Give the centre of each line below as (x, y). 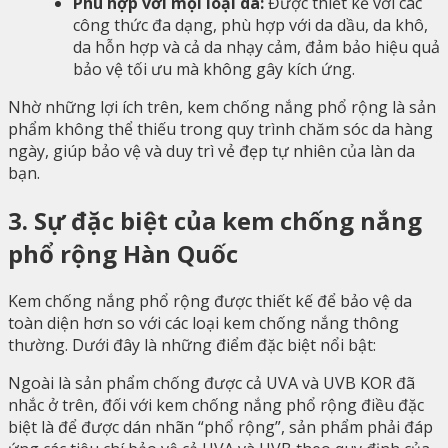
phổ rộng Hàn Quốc (123, 253)
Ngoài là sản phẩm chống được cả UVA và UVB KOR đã (211, 382)
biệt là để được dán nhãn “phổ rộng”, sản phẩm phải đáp (220, 426)
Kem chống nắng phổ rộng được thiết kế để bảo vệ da (210, 300)
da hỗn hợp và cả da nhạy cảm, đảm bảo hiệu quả (256, 47)
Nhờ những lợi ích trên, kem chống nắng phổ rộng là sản (222, 107)
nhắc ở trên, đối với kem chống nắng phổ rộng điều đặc (216, 404)
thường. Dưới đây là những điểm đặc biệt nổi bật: (192, 344)
